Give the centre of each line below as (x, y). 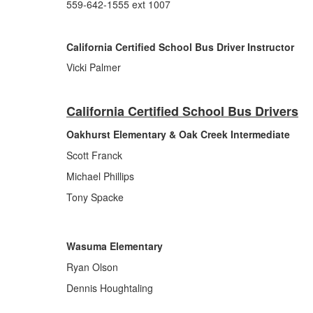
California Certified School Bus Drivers (182, 111)
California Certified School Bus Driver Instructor (180, 47)
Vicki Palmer (94, 67)
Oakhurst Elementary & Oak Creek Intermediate (178, 134)
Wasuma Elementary (115, 246)
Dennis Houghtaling (110, 288)
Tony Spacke (95, 197)
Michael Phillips (100, 176)
